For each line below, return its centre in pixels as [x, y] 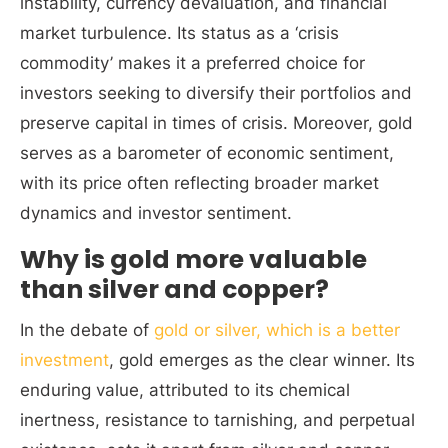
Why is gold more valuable [193, 259]
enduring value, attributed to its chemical [185, 390]
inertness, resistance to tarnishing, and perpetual [217, 420]
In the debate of [87, 330]
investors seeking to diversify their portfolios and [216, 93]
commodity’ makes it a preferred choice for [192, 63]
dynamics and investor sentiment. [156, 213]
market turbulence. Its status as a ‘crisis [179, 33]
